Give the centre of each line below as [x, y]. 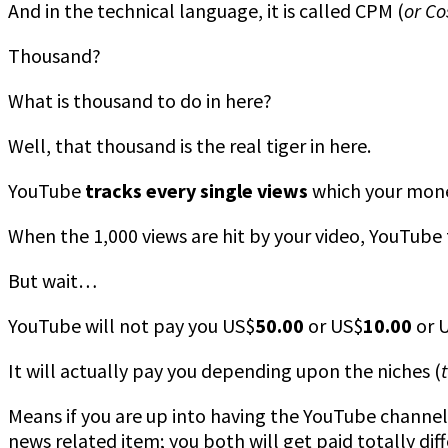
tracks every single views [196, 190]
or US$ [333, 325]
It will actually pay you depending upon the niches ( [224, 370]
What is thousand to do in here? [140, 100]
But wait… [52, 280]
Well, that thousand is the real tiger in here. [189, 145]
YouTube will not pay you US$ [131, 325]
